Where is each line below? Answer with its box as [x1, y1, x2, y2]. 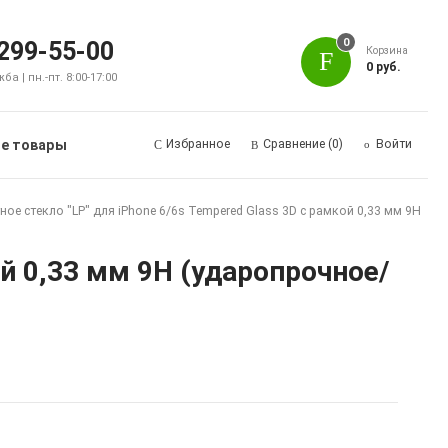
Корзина [366, 43, 409, 57]
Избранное [165, 137, 230, 151]
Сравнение [262, 137, 325, 151]
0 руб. [366, 59, 402, 74]
